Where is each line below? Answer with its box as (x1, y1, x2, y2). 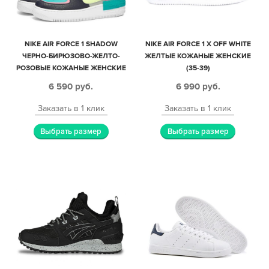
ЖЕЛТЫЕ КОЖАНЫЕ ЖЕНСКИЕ (145, 52, 252, 61)
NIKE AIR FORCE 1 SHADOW (24, 40, 118, 49)
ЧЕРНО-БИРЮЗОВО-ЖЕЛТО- (22, 52, 120, 61)
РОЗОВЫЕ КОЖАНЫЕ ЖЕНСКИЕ (16, 64, 126, 73)
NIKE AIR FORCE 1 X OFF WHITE (145, 40, 251, 49)
